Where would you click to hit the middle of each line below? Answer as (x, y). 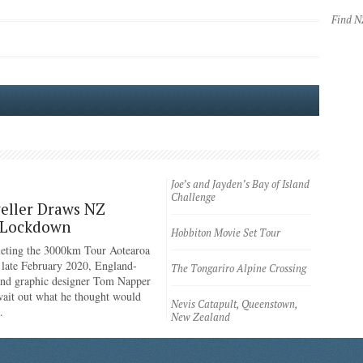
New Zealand (201, 317)
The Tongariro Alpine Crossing (239, 269)
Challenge (193, 197)
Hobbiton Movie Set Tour (226, 233)
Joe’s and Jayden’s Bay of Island (240, 184)
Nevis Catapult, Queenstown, (234, 304)
